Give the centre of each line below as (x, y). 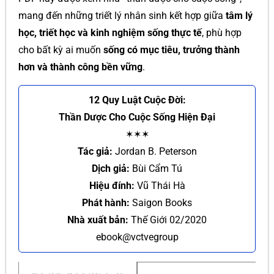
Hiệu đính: (112, 186)
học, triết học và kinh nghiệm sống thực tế (110, 33)
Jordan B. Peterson (154, 151)
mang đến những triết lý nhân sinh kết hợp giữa (122, 16)
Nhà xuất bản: (98, 220)
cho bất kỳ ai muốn (61, 50)
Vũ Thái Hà (160, 186)
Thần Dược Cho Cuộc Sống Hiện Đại (137, 117)
